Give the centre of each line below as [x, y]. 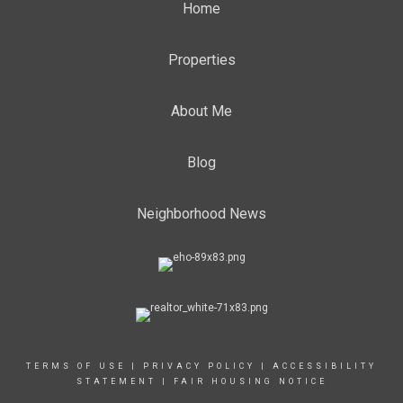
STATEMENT [116, 381]
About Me [201, 111]
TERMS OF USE [76, 366]
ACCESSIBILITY [325, 366]
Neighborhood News [201, 214]
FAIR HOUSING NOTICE [250, 381]
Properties [201, 60]
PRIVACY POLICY [199, 366]
